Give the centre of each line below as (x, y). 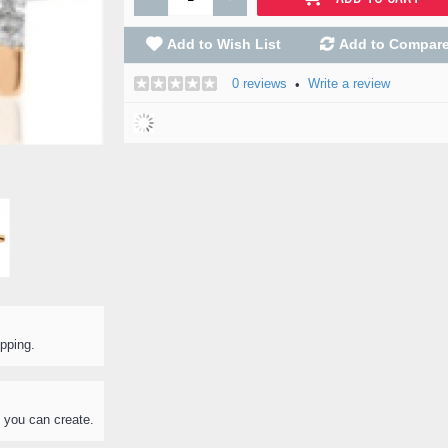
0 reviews (259, 83)
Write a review (349, 83)
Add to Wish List (223, 44)
